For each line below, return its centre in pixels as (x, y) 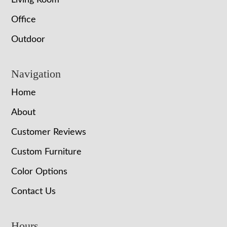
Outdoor (28, 40)
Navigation (36, 74)
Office (24, 20)
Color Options (40, 172)
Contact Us (34, 192)
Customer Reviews (49, 133)
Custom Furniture (47, 152)
